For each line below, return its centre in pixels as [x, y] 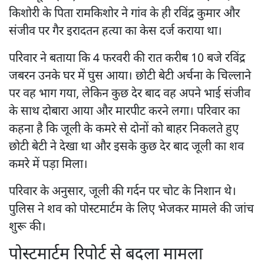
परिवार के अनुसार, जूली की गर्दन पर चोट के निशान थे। [123, 192]
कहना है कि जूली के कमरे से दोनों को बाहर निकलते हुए [124, 129]
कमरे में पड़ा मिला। [48, 165]
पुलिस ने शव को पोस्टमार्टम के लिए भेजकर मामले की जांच [131, 209]
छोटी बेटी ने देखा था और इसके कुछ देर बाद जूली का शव [126, 147]
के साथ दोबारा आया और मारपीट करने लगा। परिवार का [124, 112]
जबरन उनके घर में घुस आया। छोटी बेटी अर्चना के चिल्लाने [130, 76]
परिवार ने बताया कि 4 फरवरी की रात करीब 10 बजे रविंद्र [127, 59]
